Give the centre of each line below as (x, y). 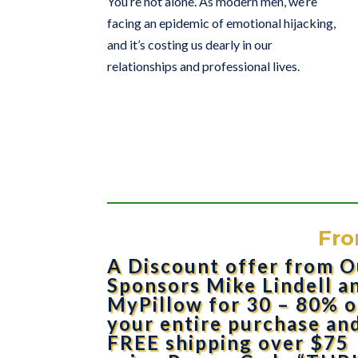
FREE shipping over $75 (229, 343)
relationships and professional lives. (204, 66)
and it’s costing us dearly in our (190, 44)
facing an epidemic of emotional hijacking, (222, 22)
